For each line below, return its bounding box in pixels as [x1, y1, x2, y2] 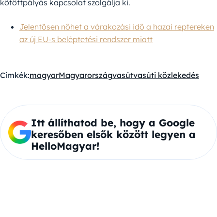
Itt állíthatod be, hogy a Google [31, 116, 195, 129]
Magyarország [59, 70, 112, 80]
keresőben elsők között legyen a [31, 128, 196, 141]
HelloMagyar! [31, 139, 99, 153]
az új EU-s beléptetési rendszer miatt [19, 34, 153, 45]
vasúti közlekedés [133, 70, 199, 80]
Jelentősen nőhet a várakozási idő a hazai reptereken [19, 22, 214, 32]
